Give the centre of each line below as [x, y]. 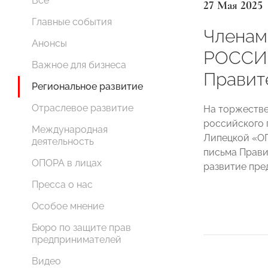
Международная [70, 130]
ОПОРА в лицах [67, 163]
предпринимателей [77, 240]
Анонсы [49, 43]
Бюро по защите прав [81, 228]
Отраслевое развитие [83, 108]
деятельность [63, 141]
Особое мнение [68, 206]
